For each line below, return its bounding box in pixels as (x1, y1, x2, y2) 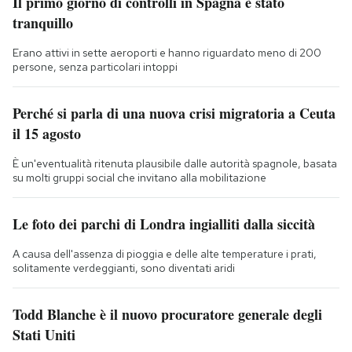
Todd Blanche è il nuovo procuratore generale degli (13, 303, 322, 324)
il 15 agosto (13, 123, 81, 144)
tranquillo (13, 12, 73, 33)
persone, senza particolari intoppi (13, 59, 178, 74)
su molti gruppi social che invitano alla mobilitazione (13, 170, 266, 185)
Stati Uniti (13, 324, 75, 345)
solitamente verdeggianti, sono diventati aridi (13, 260, 235, 275)
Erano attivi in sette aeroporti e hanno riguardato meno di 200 (13, 45, 321, 60)
